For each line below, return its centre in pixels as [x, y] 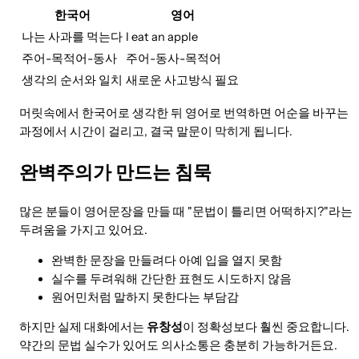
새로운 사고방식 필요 [182, 81]
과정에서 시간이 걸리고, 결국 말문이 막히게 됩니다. [156, 132]
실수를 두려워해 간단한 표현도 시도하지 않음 [171, 278]
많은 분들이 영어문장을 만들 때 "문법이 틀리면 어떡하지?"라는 [186, 211]
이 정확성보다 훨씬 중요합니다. [266, 327]
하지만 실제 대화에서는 [83, 327]
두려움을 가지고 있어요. [83, 230]
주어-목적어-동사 [69, 59]
